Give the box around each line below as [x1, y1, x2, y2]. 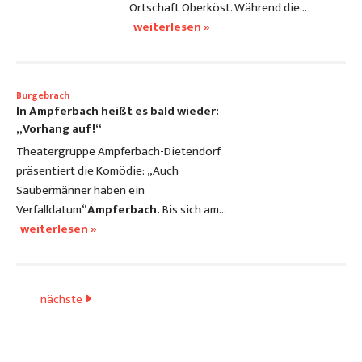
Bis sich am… [160, 200, 226, 221]
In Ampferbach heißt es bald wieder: [16, 101, 219, 122]
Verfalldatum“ [16, 200, 87, 221]
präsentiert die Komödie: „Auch [16, 161, 179, 182]
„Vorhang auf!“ [16, 119, 102, 140]
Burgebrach [16, 87, 69, 104]
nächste [40, 289, 85, 310]
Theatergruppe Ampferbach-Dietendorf [16, 141, 221, 162]
